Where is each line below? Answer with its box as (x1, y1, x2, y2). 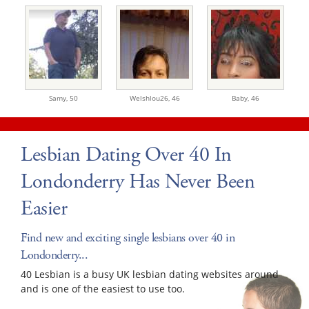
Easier (21, 195, 67, 222)
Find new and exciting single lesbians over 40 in (21, 229, 235, 246)
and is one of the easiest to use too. (21, 281, 185, 295)
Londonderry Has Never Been (21, 168, 255, 195)
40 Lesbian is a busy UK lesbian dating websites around (21, 267, 279, 281)
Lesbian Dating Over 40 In (21, 141, 232, 168)
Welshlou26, (129, 92, 172, 103)
